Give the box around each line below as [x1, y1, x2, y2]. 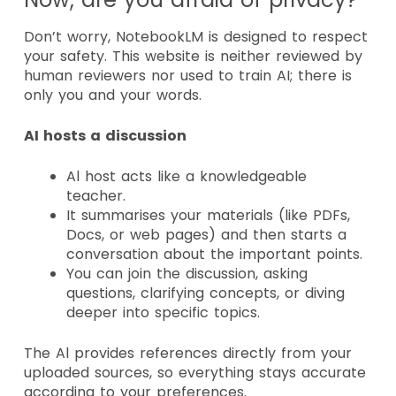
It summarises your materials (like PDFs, [66, 204, 350, 225]
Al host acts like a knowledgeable [66, 165, 307, 187]
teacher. [66, 185, 131, 206]
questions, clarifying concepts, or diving [66, 282, 345, 303]
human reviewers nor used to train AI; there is [24, 65, 352, 86]
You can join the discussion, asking [66, 263, 308, 284]
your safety [24, 45, 104, 66]
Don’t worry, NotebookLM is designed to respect [24, 26, 368, 47]
